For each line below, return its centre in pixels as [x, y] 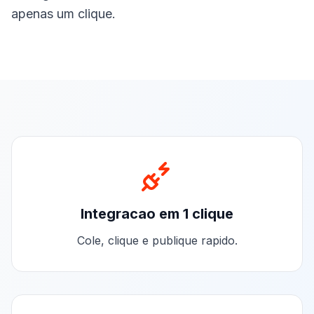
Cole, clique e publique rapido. [157, 240]
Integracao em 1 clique [157, 214]
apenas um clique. [63, 14]
